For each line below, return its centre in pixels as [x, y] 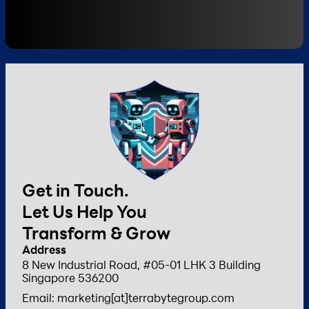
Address [44, 250]
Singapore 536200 [70, 278]
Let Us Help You [84, 212]
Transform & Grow [96, 233]
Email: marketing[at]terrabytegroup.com [128, 298]
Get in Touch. [75, 191]
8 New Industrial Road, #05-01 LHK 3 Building [141, 265]
